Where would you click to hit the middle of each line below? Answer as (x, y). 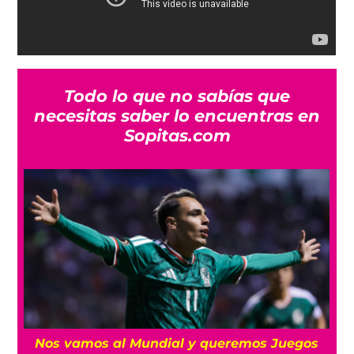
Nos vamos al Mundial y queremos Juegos (177, 343)
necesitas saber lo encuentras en (177, 116)
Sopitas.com (177, 136)
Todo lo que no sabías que (177, 96)
